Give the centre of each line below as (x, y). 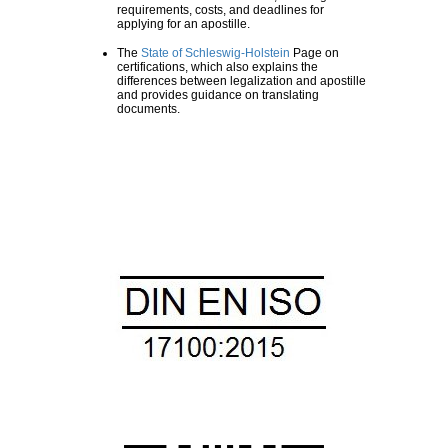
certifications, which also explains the (217, 67)
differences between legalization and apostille (241, 81)
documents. (148, 109)
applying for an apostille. (183, 24)
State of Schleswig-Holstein (215, 53)
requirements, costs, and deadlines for (220, 10)
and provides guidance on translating (218, 95)
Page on (314, 53)
